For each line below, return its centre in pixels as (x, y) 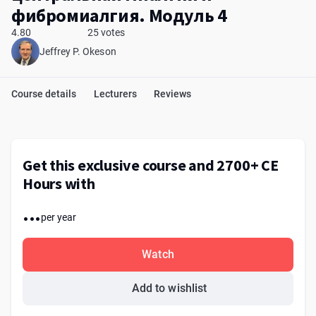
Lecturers (115, 94)
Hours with (59, 183)
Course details (44, 94)
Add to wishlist (169, 288)
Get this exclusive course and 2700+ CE (151, 165)
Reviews (172, 94)
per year (59, 217)
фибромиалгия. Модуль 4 (119, 15)
